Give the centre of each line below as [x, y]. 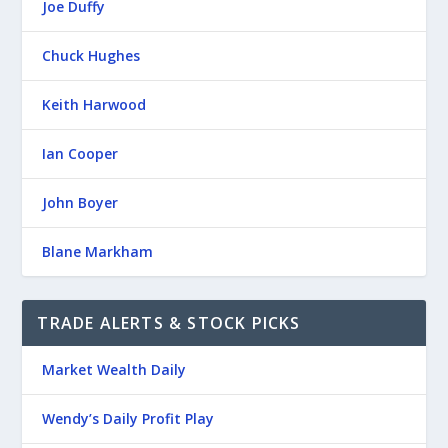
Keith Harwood [94, 104]
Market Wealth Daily [114, 369]
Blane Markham [98, 251]
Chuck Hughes [91, 55]
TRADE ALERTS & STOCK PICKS [169, 322]
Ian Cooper [80, 153]
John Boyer [80, 202]
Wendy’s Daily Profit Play [128, 418]
